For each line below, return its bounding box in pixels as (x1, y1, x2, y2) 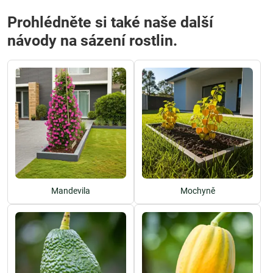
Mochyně (180, 186, 215, 196)
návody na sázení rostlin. (7, 32, 177, 49)
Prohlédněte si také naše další (7, 13, 213, 31)
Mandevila (51, 186, 90, 196)
